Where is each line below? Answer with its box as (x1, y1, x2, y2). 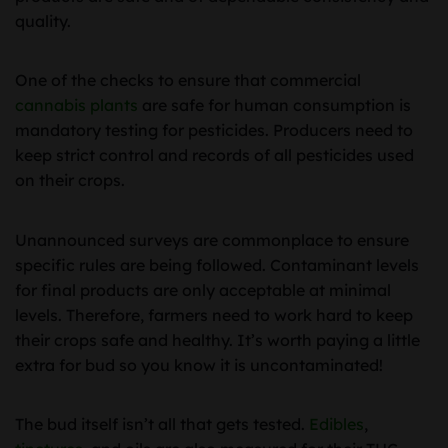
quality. (15, 10, 75, 31)
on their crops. (15, 170, 129, 191)
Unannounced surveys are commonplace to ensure (15, 229, 409, 250)
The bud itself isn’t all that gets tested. (15, 414, 309, 435)
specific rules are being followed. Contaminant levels (15, 254, 419, 275)
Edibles (309, 414, 364, 435)
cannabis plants (15, 95, 138, 116)
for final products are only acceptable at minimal (15, 279, 391, 300)
